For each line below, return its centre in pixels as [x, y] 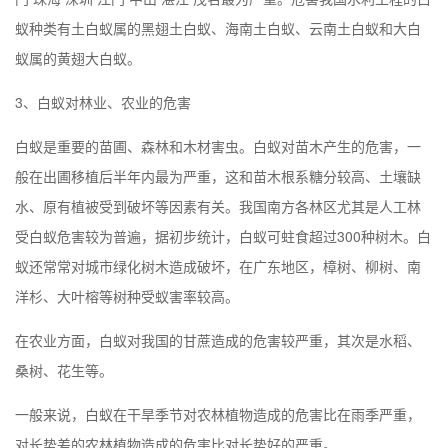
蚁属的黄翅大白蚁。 [78, 57]
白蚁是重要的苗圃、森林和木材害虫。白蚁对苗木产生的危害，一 [218, 145]
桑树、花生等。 [64, 369]
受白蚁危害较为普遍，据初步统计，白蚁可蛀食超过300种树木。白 [223, 235]
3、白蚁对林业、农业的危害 [103, 101]
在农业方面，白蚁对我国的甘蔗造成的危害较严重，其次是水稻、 [218, 339]
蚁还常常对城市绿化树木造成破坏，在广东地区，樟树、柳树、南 [218, 265]
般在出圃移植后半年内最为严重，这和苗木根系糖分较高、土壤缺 [218, 175]
